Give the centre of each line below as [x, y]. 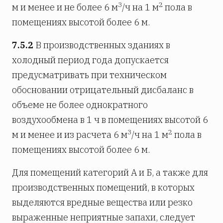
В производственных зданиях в [102, 45]
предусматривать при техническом [89, 75]
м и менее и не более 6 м [65, 7]
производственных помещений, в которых [103, 187]
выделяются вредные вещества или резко [102, 202]
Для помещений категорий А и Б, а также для [110, 172]
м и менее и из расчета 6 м [70, 134]
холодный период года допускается [90, 60]
